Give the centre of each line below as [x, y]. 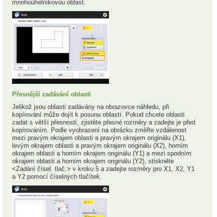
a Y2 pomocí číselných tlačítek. [57, 176]
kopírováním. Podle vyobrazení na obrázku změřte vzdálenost [99, 130]
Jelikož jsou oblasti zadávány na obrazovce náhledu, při [91, 107]
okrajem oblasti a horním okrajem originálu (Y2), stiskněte [93, 161]
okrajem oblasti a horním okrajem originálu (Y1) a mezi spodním [102, 153]
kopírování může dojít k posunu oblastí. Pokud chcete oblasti [98, 114]
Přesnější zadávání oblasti [52, 94]
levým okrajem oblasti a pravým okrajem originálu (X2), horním [100, 145]
